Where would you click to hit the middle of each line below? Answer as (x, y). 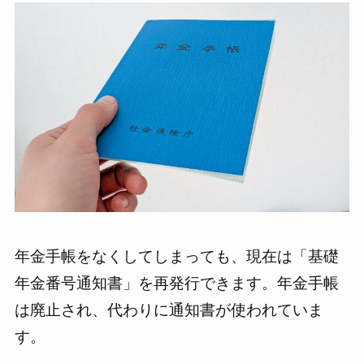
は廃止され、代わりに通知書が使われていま (169, 310)
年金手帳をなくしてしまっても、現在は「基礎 (176, 256)
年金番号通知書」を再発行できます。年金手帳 (176, 283)
